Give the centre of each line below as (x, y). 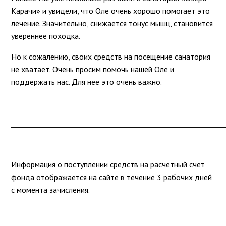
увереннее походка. (47, 36)
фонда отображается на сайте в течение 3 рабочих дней (112, 177)
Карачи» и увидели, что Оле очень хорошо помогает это (111, 10)
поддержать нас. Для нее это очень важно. (87, 81)
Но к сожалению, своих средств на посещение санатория (111, 56)
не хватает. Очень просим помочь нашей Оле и (93, 69)
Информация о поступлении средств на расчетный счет (108, 164)
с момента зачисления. (51, 189)
